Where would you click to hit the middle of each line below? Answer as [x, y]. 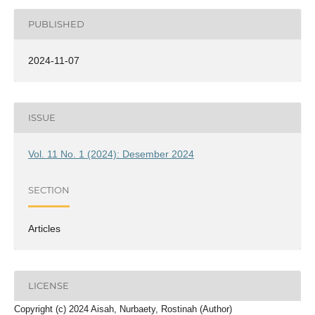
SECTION [49, 190]
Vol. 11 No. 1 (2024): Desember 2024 [111, 154]
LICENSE [48, 286]
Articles [44, 228]
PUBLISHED [56, 24]
